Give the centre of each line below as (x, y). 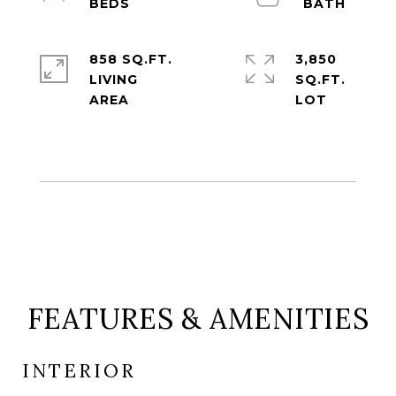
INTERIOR (79, 371)
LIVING (114, 80)
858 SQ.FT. (131, 59)
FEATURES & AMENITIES (198, 319)
